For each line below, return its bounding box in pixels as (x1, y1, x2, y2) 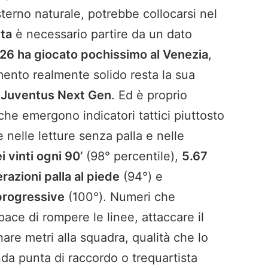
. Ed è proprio (111, 87, 187, 102)
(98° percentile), (83, 148, 182, 163)
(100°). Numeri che (65, 189, 175, 204)
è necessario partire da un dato (12, 26, 192, 41)
